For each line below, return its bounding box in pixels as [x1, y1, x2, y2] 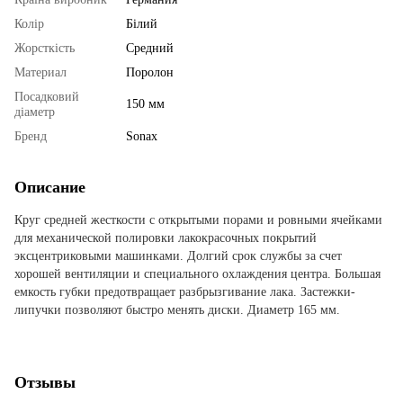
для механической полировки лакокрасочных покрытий [14, 230, 317, 245]
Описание [14, 177, 85, 196]
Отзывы [14, 372, 76, 391]
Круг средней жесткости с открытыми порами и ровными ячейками [14, 212, 382, 227]
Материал [14, 65, 67, 79]
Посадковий [14, 89, 79, 103]
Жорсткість [14, 40, 75, 55]
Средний [126, 40, 174, 55]
